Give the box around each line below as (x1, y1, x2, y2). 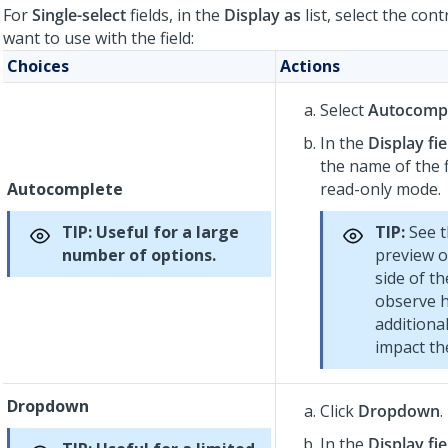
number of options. (62, 244, 216, 266)
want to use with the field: (3, 27, 194, 49)
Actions (280, 55, 340, 77)
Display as (224, 4, 301, 26)
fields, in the (126, 4, 224, 26)
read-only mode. (320, 178, 441, 200)
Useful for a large (92, 221, 239, 243)
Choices (7, 55, 69, 77)
